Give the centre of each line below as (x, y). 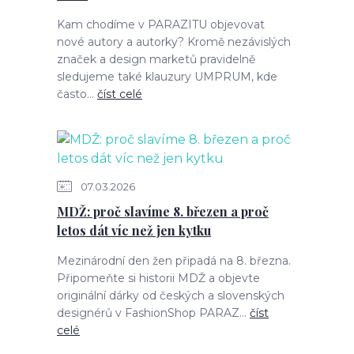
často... (77, 94)
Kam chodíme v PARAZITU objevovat (161, 24)
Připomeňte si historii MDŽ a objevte (158, 278)
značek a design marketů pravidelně (156, 59)
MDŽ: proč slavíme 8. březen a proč (163, 211)
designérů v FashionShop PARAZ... (153, 313)
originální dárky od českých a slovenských (171, 296)
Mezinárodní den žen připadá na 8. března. (174, 261)
